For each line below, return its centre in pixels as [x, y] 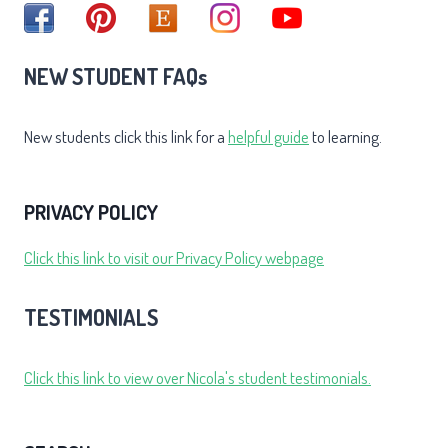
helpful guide [268, 137]
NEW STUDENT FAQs [115, 76]
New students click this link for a [126, 137]
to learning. [345, 137]
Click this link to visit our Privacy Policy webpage [174, 258]
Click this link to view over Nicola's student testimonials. [197, 378]
